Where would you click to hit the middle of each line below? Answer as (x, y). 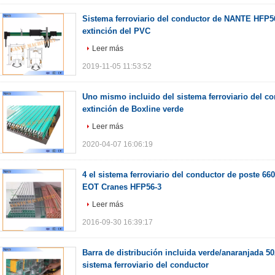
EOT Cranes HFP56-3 (122, 187)
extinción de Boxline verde (133, 109)
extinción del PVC (116, 31)
